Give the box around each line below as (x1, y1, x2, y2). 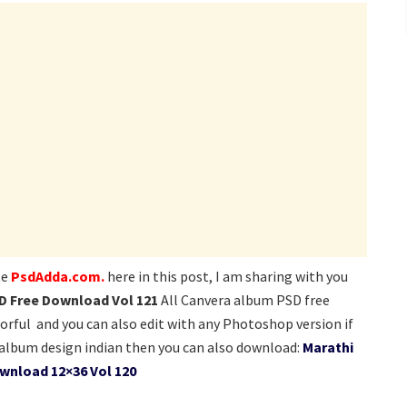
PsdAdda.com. (11, 267, 104, 286)
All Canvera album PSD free (161, 291, 330, 310)
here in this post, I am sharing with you (107, 267, 348, 286)
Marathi (303, 338, 353, 357)
